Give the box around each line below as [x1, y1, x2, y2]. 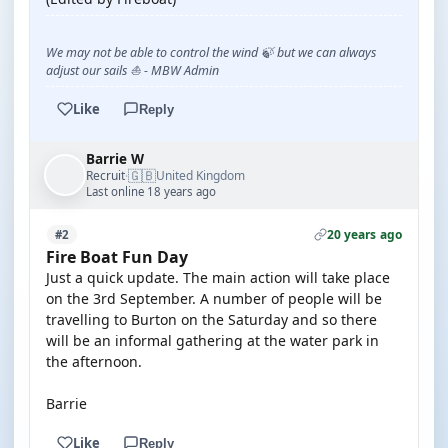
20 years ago [326, 226, 402, 243]
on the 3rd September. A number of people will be [46, 289, 382, 308]
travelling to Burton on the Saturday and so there [46, 310, 377, 329]
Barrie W [86, 150, 144, 168]
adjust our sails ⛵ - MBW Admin [46, 62, 219, 79]
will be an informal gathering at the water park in [46, 331, 379, 350]
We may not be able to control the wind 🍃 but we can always [46, 44, 376, 61]
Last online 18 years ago [86, 184, 216, 199]
